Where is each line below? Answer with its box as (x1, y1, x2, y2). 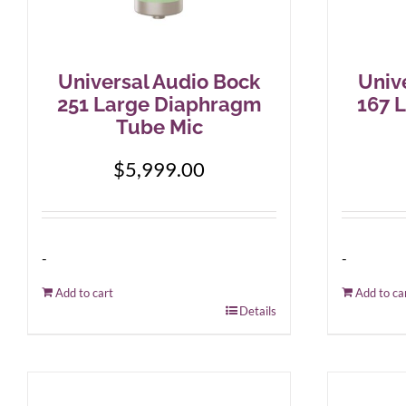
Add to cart (55, 285, 113, 300)
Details (239, 304, 276, 318)
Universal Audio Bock (58, 70, 260, 93)
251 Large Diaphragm (57, 92, 261, 116)
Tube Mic (115, 115, 203, 139)
